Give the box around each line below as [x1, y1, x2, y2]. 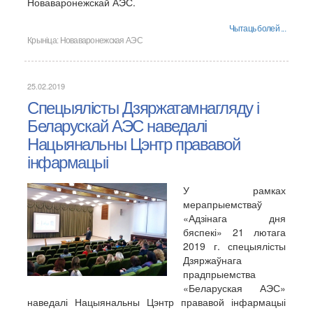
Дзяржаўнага [183, 253, 242, 267]
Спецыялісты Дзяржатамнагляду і [27, 99, 259, 117]
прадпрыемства [183, 267, 256, 281]
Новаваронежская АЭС [59, 36, 143, 45]
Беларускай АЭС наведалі [27, 117, 207, 136]
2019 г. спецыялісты [183, 239, 286, 253]
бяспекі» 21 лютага [183, 225, 286, 239]
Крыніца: [27, 36, 60, 45]
